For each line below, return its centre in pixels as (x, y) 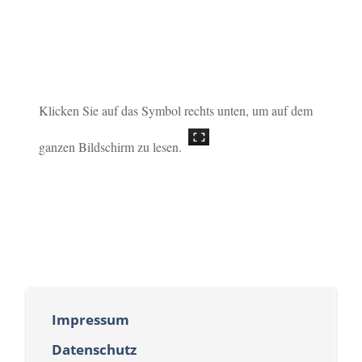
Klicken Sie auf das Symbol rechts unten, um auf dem (176, 110)
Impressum (90, 319)
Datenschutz (94, 349)
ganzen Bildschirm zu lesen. (111, 146)
